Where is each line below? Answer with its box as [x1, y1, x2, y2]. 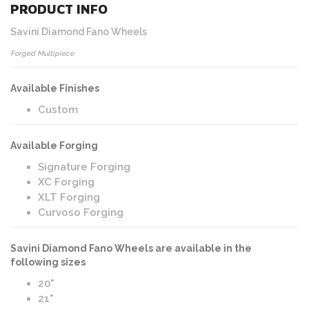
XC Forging [38, 176, 94, 188]
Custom [38, 103, 78, 116]
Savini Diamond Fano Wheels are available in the [10, 243, 252, 254]
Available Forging [10, 140, 98, 151]
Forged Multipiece [10, 49, 74, 57]
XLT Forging [38, 191, 100, 203]
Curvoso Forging [38, 206, 123, 219]
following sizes [10, 257, 86, 268]
